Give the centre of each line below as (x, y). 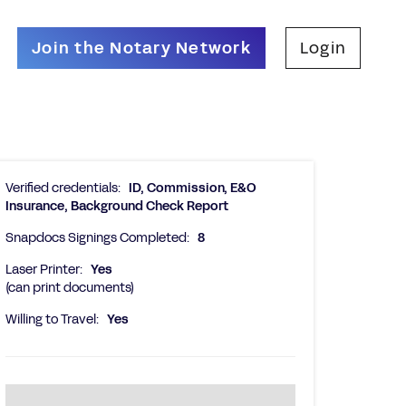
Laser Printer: (44, 270)
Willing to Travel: (52, 319)
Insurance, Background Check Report (117, 206)
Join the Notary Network (141, 48)
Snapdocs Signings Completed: (97, 238)
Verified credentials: (63, 188)
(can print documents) (70, 288)
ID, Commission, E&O (193, 188)
